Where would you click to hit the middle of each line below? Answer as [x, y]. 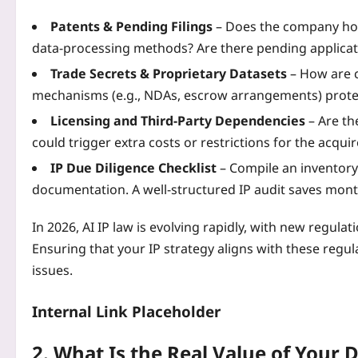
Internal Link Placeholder [126, 311]
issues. [52, 270]
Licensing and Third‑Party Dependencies [178, 120]
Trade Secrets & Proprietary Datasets [169, 73]
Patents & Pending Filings [131, 26]
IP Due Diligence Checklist [133, 167]
